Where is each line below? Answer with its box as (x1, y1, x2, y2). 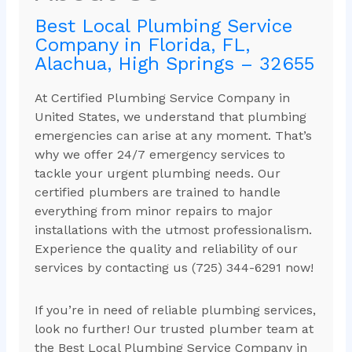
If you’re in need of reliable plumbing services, (34, 302, 316, 318)
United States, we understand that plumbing (34, 109, 306, 125)
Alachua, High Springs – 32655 (34, 53, 314, 75)
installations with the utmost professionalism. (34, 222, 312, 238)
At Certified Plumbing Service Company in (34, 90, 290, 106)
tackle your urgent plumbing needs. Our (34, 166, 280, 181)
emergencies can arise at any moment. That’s (34, 128, 312, 144)
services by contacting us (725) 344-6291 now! (34, 260, 313, 276)
